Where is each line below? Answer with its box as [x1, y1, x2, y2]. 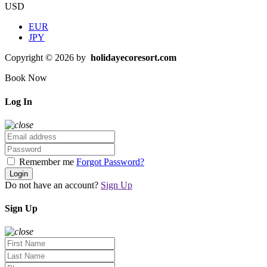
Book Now [5, 73, 47, 83]
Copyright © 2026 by [5, 52, 88, 63]
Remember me [17, 156, 76, 167]
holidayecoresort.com [88, 52, 176, 63]
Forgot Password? [76, 156, 144, 167]
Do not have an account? [5, 179, 101, 190]
